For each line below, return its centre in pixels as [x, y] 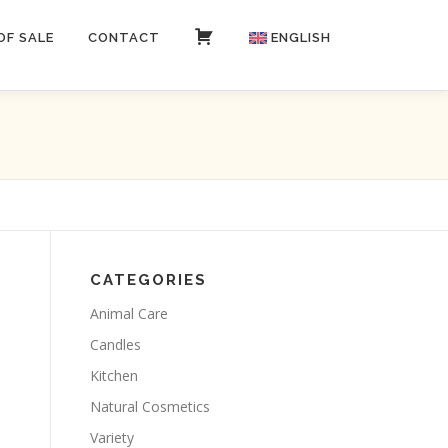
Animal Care [129, 313]
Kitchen [114, 375]
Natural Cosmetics [150, 406]
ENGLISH [301, 37]
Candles [115, 344]
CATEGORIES [148, 280]
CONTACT [124, 37]
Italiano [225, 96]
